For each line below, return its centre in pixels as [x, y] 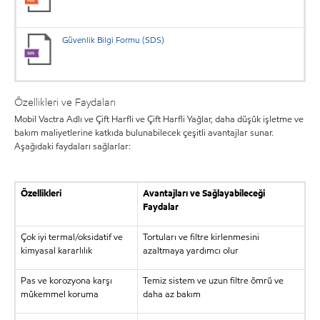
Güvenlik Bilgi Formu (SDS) [114, 40]
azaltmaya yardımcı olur [190, 251]
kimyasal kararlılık [56, 251]
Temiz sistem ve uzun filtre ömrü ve [213, 281]
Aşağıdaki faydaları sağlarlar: [72, 146]
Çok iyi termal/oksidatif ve [71, 237]
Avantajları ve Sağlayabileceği [204, 194]
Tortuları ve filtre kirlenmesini [201, 237]
